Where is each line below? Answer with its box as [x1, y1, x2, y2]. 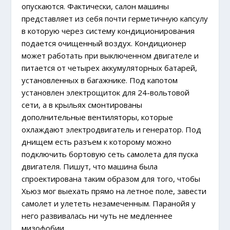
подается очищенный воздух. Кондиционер [22, 38, 187, 49]
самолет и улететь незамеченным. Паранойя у [22, 198, 196, 209]
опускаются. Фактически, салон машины [22, 1, 169, 12]
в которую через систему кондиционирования [22, 26, 195, 36]
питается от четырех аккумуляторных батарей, [22, 63, 198, 73]
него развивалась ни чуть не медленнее [22, 210, 173, 221]
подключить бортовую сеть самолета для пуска [22, 149, 199, 160]
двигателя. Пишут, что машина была [22, 161, 158, 172]
